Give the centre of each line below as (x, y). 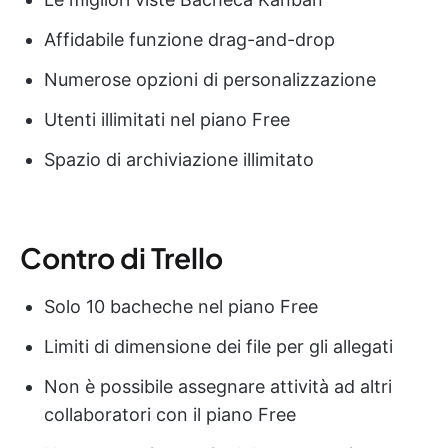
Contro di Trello (121, 257)
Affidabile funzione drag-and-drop (189, 39)
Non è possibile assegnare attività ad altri (218, 386)
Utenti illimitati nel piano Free (167, 119)
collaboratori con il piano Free (170, 414)
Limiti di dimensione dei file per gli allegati (218, 346)
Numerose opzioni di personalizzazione (210, 79)
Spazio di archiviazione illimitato (179, 159)
